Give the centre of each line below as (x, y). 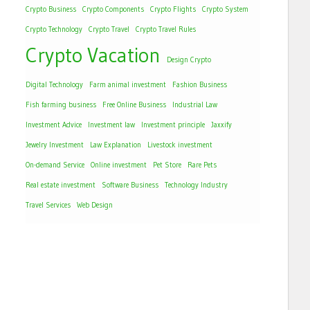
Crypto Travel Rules (166, 30)
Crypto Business (51, 10)
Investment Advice (54, 125)
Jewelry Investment (55, 145)
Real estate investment (61, 185)
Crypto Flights (173, 10)
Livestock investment (180, 145)
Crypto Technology (54, 30)
